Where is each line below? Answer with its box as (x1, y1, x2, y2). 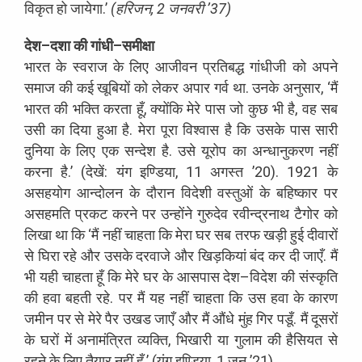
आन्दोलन (76, 183, 123, 201)
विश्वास (183, 120, 220, 138)
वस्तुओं (217, 183, 254, 201)
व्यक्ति (137, 330, 169, 348)
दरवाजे (136, 246, 171, 264)
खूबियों (97, 78, 131, 96)
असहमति (24, 204, 70, 222)
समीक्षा (122, 36, 154, 54)
